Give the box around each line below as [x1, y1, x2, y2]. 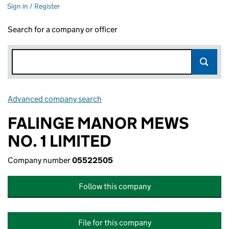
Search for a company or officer [8, 25, 118, 34]
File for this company [78, 218, 151, 227]
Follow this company [78, 181, 151, 191]
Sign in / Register [7, 2, 60, 11]
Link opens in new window [103, 94, 194, 104]
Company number [8, 155, 72, 165]
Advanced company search [8, 94, 102, 104]
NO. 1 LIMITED [8, 131, 111, 151]
